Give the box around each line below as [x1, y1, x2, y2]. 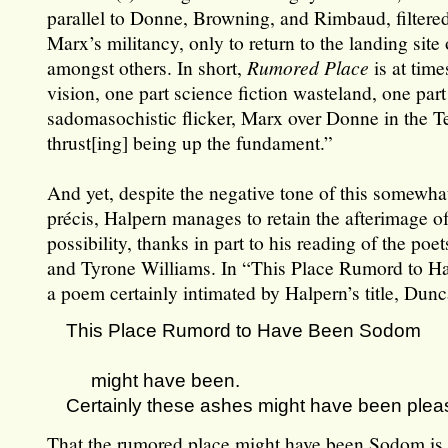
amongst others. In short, [47, 54, 248, 81]
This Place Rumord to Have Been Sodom [66, 319, 422, 342]
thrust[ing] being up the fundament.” [47, 129, 334, 156]
